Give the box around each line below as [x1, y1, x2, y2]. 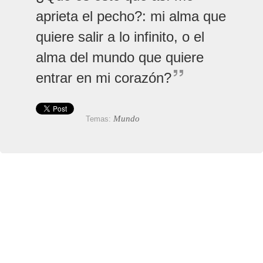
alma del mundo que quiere [36, 49, 204, 65]
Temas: [86, 114, 113, 123]
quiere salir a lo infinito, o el [36, 28, 204, 45]
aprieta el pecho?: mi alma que [36, 8, 226, 24]
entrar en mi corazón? [36, 69, 171, 86]
